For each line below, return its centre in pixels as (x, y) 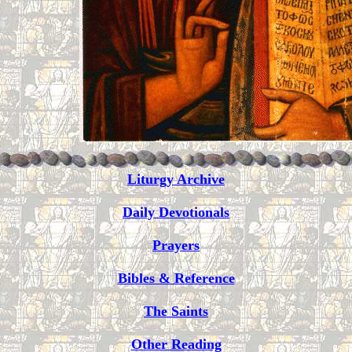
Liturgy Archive (176, 179)
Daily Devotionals (176, 212)
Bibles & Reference (176, 278)
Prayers (176, 245)
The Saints (176, 311)
